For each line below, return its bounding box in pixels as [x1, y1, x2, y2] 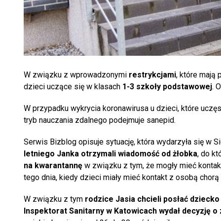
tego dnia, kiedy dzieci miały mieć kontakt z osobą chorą [24, 172, 219, 182]
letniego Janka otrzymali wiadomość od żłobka [24, 148, 197, 158]
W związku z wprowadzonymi [24, 70, 129, 79]
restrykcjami [129, 70, 176, 79]
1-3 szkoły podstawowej [120, 81, 212, 91]
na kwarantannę [24, 160, 82, 170]
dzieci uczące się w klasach [24, 81, 120, 91]
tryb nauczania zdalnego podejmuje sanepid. [24, 115, 176, 125]
